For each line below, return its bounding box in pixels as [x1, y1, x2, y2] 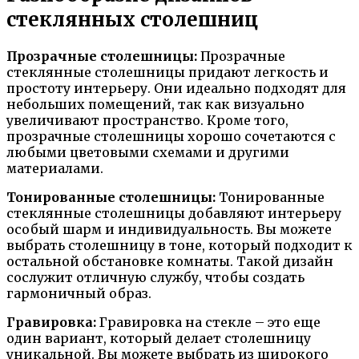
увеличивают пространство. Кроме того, [6, 112, 288, 129]
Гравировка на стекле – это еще [96, 314, 321, 331]
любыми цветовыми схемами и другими [6, 144, 289, 161]
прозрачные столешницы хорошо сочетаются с [6, 128, 336, 145]
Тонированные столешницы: [6, 189, 216, 206]
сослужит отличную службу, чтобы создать [6, 269, 305, 286]
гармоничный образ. [6, 285, 151, 302]
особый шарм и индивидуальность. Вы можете [6, 221, 332, 238]
